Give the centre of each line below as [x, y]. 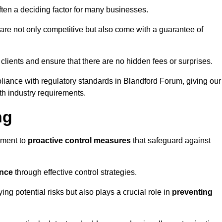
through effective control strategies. [75, 172]
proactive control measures [79, 141]
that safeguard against [171, 141]
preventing [192, 192]
